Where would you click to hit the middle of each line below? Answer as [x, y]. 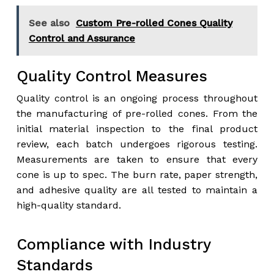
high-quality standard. [68, 205]
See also [49, 23]
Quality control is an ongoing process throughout [137, 98]
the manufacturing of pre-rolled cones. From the [137, 113]
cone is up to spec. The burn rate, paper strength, [137, 174]
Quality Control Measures [112, 76]
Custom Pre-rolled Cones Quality [154, 23]
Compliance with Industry [113, 244]
